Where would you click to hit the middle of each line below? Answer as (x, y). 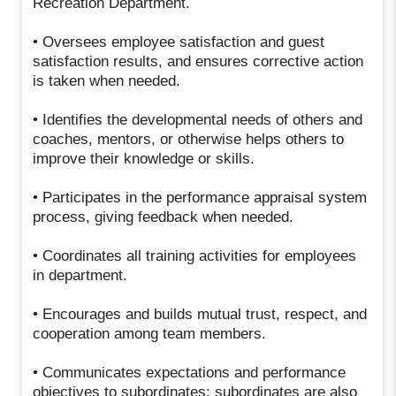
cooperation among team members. (150, 333)
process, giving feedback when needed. (164, 217)
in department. (80, 275)
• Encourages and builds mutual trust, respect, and (200, 314)
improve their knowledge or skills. (144, 158)
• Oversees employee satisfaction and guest (179, 42)
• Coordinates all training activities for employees (195, 255)
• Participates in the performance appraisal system (200, 197)
